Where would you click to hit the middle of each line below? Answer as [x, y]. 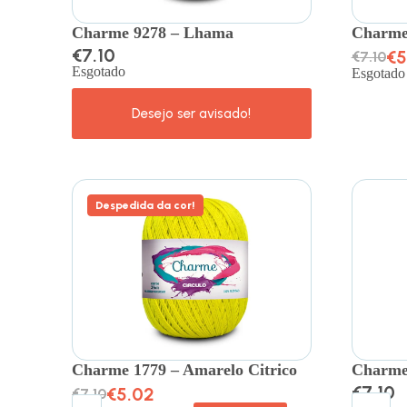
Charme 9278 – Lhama [153, 33]
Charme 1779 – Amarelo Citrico [185, 370]
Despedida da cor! [146, 206]
